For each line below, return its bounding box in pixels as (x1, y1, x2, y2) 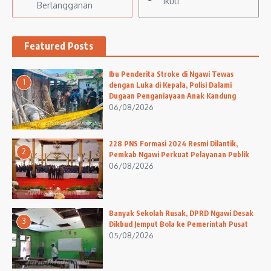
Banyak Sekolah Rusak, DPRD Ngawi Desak (109, 209, 253, 218)
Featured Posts (24, 40, 94, 53)
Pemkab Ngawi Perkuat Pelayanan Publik (109, 150, 249, 160)
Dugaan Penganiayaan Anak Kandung (109, 91, 236, 101)
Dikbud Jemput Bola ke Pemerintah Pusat (109, 220, 248, 229)
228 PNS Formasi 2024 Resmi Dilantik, (109, 139, 238, 149)
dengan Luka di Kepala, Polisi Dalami (109, 80, 232, 90)
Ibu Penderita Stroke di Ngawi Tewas (109, 70, 233, 79)
